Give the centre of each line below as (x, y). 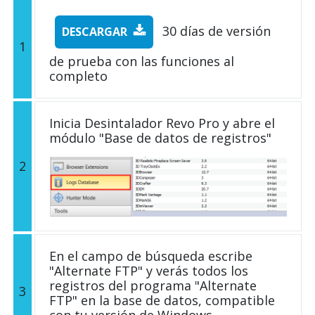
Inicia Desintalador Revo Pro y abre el (162, 123)
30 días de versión (215, 31)
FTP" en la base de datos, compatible (162, 301)
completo (78, 76)
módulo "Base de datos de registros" (160, 138)
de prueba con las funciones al (142, 62)
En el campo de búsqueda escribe (151, 256)
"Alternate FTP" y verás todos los (149, 271)
